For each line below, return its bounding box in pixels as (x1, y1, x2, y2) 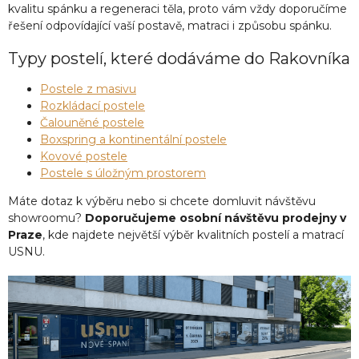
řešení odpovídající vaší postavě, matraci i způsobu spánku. (8, 18, 332, 33)
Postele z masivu (40, 81, 136, 96)
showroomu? (8, 210, 85, 225)
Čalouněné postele (40, 115, 144, 130)
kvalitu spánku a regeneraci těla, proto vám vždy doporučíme (8, 2, 347, 16)
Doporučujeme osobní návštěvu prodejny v (85, 210, 346, 225)
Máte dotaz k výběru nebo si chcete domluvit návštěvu (8, 193, 316, 208)
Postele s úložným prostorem (40, 165, 206, 180)
